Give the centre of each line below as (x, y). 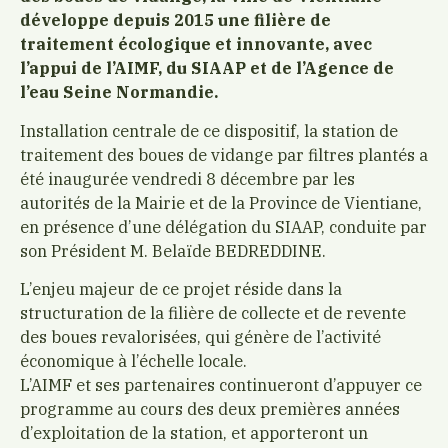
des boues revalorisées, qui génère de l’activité (200, 337)
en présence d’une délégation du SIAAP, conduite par (223, 226)
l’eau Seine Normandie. (119, 92)
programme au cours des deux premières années (210, 409)
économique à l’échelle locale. (133, 361)
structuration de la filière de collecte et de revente (213, 313)
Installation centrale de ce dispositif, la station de (209, 130)
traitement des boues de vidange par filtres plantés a (224, 154)
